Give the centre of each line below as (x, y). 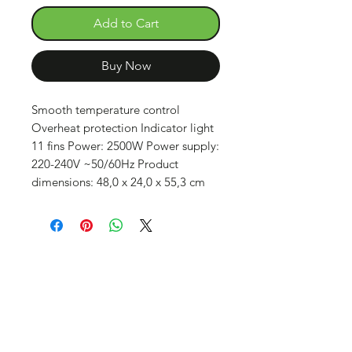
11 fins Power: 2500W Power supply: (125, 145)
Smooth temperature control (106, 109)
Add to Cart (126, 23)
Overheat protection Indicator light (123, 127)
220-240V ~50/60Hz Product (105, 163)
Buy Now (126, 65)
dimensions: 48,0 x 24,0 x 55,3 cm (118, 181)
